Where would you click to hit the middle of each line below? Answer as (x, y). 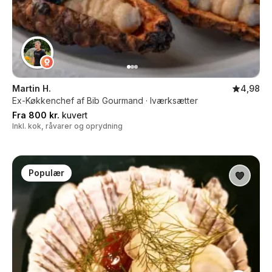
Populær (46, 173)
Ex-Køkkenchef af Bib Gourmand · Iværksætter (105, 100)
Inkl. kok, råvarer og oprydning (67, 126)
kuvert (73, 115)
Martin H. (32, 88)
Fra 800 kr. (36, 115)
